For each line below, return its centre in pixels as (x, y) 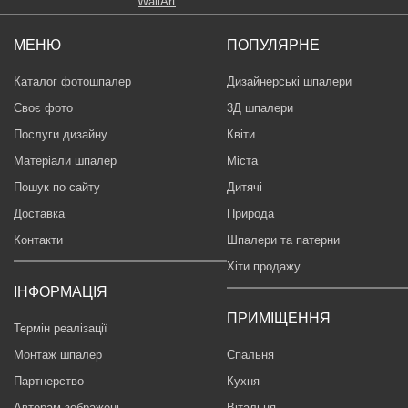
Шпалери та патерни (283, 240)
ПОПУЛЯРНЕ (273, 45)
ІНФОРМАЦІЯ (61, 291)
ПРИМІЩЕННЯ (279, 318)
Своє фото (43, 107)
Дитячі (245, 187)
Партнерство (49, 381)
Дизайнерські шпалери (289, 81)
